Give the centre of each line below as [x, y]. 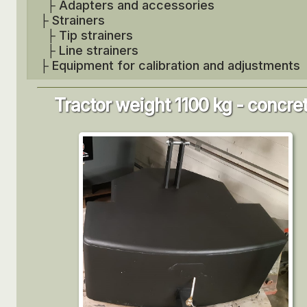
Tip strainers [96, 35]
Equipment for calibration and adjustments [176, 65]
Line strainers [99, 50]
